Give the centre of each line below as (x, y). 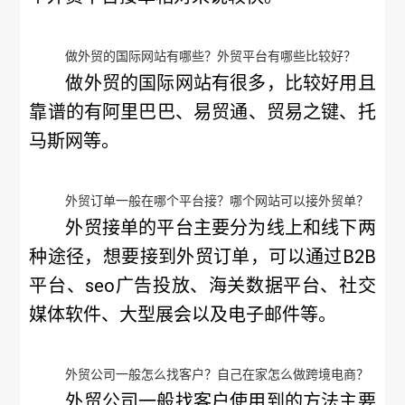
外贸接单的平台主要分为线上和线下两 (221, 228)
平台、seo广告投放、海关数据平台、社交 (202, 286)
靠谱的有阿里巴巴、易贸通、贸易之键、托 (202, 112)
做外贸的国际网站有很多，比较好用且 (221, 83)
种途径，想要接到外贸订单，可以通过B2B (202, 257)
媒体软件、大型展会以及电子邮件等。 (183, 315)
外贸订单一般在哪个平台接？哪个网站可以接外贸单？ (217, 201)
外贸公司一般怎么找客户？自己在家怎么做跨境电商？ (217, 374)
